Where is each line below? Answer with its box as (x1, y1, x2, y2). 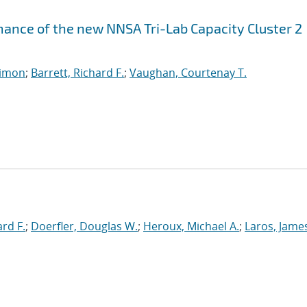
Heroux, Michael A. (143, 219, 239, 234)
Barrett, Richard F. (31, 65, 124, 80)
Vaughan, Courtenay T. (130, 65, 247, 80)
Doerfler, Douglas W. (31, 219, 138, 234)
